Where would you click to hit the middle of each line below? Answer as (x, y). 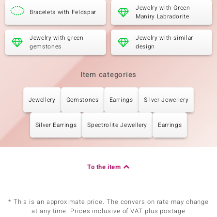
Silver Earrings (56, 125)
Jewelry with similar (165, 38)
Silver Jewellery (166, 100)
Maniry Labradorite (163, 16)
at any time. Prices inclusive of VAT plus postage (108, 211)
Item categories (108, 75)
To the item (104, 167)
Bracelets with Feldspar (63, 12)
